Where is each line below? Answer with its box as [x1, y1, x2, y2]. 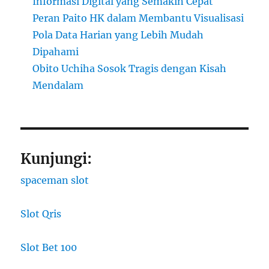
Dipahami [32, 46, 79, 58]
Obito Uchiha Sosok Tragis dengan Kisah [32, 62, 227, 75]
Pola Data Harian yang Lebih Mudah [32, 29, 204, 41]
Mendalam [32, 79, 84, 92]
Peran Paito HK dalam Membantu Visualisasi [32, 12, 244, 25]
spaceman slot [20, 174, 89, 187]
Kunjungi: [20, 150, 92, 169]
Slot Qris [20, 208, 62, 220]
